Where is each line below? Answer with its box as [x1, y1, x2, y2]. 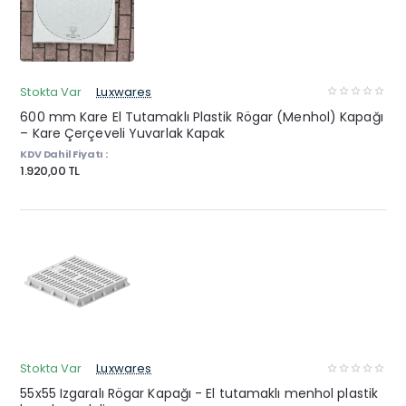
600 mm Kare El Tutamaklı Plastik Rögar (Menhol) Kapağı [20, 107, 383, 126]
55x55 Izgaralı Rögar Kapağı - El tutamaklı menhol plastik [20, 384, 379, 403]
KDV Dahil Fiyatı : [20, 146, 108, 161]
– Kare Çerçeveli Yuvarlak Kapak [20, 123, 226, 142]
